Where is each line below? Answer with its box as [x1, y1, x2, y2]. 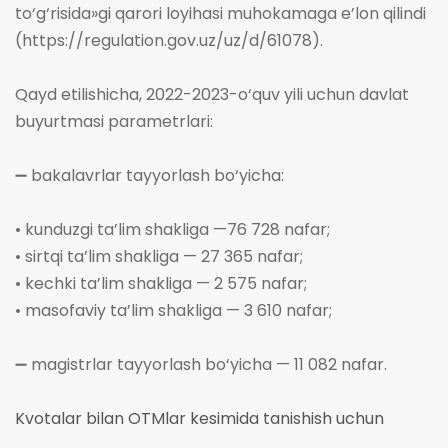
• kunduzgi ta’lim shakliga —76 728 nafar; [15, 218, 330, 241]
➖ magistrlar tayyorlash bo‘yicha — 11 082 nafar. [15, 353, 387, 376]
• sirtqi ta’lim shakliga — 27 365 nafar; [15, 245, 303, 268]
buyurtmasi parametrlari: [15, 110, 213, 133]
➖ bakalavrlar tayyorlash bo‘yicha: [15, 164, 284, 187]
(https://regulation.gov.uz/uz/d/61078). [15, 29, 323, 52]
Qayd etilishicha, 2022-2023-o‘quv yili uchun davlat [15, 83, 409, 106]
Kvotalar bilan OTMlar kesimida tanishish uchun [15, 407, 384, 430]
